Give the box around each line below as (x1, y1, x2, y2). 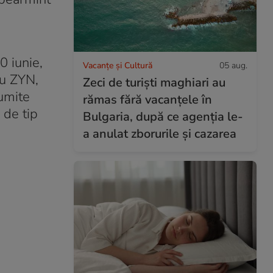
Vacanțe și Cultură (83, 59, 152, 71)
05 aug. (219, 59, 247, 71)
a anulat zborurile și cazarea (83, 125, 236, 142)
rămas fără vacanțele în (83, 91, 212, 108)
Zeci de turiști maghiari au (83, 74, 225, 91)
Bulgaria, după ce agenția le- (83, 108, 243, 125)
